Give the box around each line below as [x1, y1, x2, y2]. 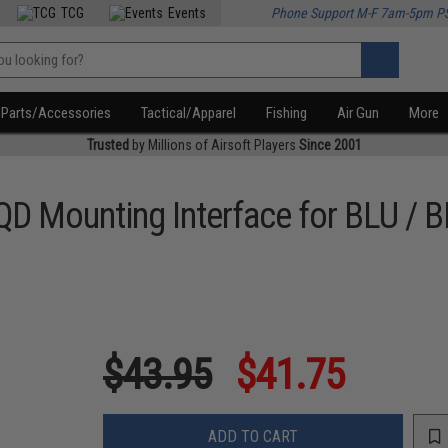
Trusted [86, 137, 129, 153]
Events [168, 5, 207, 21]
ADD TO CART [208, 426, 299, 446]
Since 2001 [298, 137, 362, 153]
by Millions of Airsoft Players [128, 137, 299, 153]
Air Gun [337, 104, 380, 122]
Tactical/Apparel [141, 104, 237, 122]
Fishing [266, 104, 308, 122]
